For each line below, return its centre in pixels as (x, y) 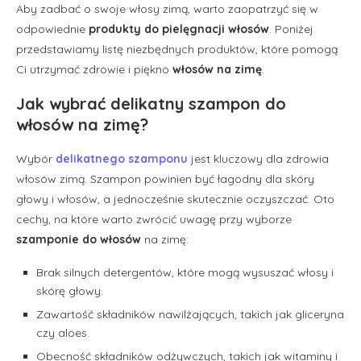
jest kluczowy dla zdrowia (258, 158)
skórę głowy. (70, 290)
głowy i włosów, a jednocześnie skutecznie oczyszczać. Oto (175, 199)
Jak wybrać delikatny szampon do (151, 103)
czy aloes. (63, 332)
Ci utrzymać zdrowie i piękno (94, 69)
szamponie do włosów (79, 239)
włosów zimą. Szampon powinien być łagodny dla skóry (165, 178)
